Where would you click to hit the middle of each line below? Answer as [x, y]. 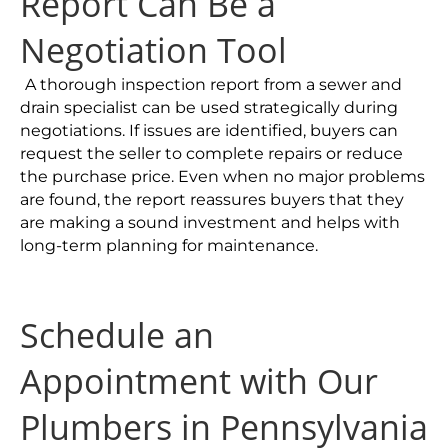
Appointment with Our [199, 381]
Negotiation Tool [153, 50]
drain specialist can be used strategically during [209, 107]
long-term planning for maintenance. [169, 245]
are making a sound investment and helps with [210, 222]
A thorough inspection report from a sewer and [213, 84]
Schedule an [117, 335]
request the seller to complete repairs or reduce [211, 153]
